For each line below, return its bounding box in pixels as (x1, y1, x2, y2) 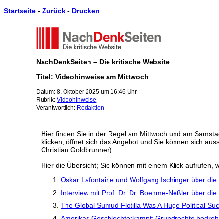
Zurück (42, 7, 66, 15)
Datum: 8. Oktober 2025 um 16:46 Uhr (36, 88, 137, 95)
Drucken (72, 7, 100, 15)
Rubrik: (36, 96, 57, 103)
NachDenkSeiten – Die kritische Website (36, 58, 170, 66)
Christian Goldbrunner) (41, 145, 112, 153)
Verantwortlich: (36, 104, 77, 111)
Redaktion (77, 104, 105, 111)
